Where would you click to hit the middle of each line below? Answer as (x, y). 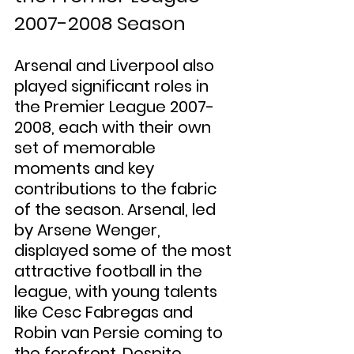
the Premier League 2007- (114, 107)
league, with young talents (118, 292)
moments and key (86, 168)
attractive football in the (110, 271)
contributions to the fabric (117, 189)
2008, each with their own (115, 127)
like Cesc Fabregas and (105, 312)
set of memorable (87, 148)
